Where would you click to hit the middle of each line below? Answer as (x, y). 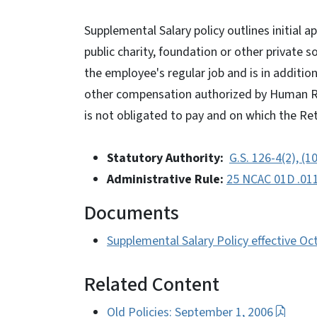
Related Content (152, 284)
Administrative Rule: (165, 179)
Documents (132, 213)
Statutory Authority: (165, 158)
